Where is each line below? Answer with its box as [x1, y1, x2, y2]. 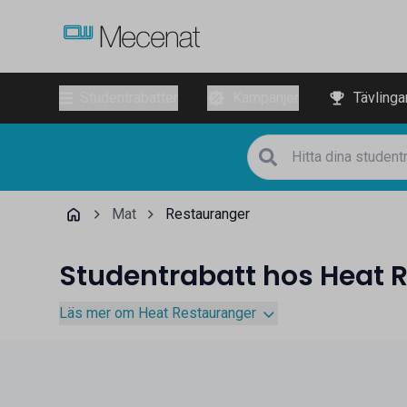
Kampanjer [232, 89, 299, 106]
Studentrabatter [79, 89, 178, 106]
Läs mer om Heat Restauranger [58, 303, 256, 322]
